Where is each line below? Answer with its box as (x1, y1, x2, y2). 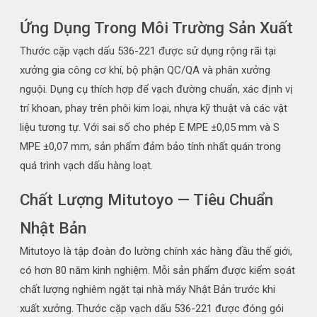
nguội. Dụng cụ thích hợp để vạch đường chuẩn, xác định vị (20, 83, 293, 96)
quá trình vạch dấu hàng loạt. (20, 159, 153, 173)
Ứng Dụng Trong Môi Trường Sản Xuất (20, 18, 293, 38)
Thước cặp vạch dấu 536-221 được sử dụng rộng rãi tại (20, 45, 276, 58)
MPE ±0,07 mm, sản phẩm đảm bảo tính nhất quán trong (20, 140, 281, 154)
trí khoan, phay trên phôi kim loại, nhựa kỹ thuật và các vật (20, 102, 287, 115)
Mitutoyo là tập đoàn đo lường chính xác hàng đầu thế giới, (20, 245, 292, 258)
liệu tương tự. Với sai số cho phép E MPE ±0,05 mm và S (20, 121, 279, 134)
